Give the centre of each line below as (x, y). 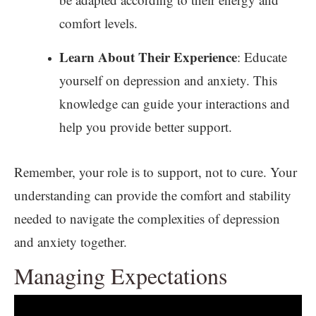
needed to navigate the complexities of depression (147, 218)
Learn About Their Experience (148, 56)
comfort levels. (98, 23)
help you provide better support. (146, 126)
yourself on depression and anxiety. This (168, 80)
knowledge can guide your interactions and (175, 103)
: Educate (262, 56)
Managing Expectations (121, 275)
